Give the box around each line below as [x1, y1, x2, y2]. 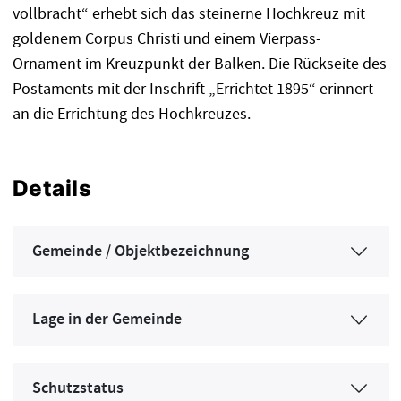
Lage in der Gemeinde [32, 309, 182, 331]
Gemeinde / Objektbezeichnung [32, 240, 249, 262]
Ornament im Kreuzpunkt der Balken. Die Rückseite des [12, 53, 387, 74]
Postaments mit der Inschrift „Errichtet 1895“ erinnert [12, 78, 373, 99]
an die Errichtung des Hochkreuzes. [12, 103, 251, 124]
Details [12, 174, 92, 201]
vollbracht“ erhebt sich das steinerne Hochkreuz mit [12, 3, 365, 24]
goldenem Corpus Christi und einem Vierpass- [12, 28, 321, 49]
